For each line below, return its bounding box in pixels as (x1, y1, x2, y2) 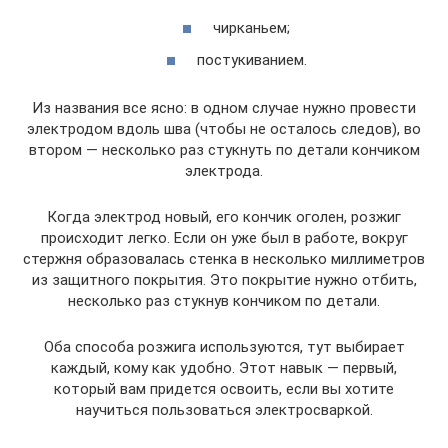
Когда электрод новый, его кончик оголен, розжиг (47, 207, 401, 226)
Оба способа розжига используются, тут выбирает (43, 337, 405, 356)
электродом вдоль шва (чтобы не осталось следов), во (27, 119, 421, 138)
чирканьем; (213, 19, 290, 37)
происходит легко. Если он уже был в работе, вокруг (40, 228, 408, 247)
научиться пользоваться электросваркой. (75, 400, 373, 419)
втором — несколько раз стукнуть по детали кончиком (28, 140, 420, 159)
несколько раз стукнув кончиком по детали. (68, 291, 380, 310)
